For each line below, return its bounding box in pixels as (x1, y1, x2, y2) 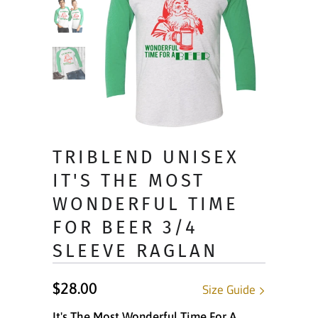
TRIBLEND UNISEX (53, 146, 239, 169)
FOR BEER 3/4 (53, 216, 198, 239)
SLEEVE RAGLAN (53, 240, 218, 263)
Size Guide (202, 280, 258, 300)
